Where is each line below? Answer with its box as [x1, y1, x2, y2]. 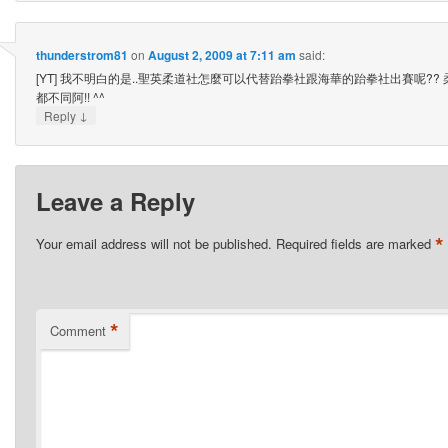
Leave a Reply [35, 183, 195, 218]
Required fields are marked [275, 233, 435, 253]
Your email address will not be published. [35, 233, 272, 253]
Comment [49, 320, 106, 340]
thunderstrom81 [35, 46, 128, 65]
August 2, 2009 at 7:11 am [147, 46, 296, 65]
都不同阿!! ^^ [35, 88, 105, 106]
